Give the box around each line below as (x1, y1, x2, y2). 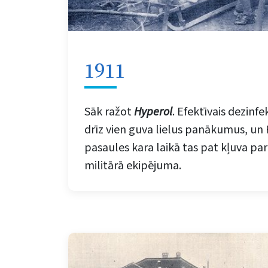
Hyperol (134, 103, 172, 120)
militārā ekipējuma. (84, 157, 181, 174)
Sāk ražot (84, 103, 134, 120)
